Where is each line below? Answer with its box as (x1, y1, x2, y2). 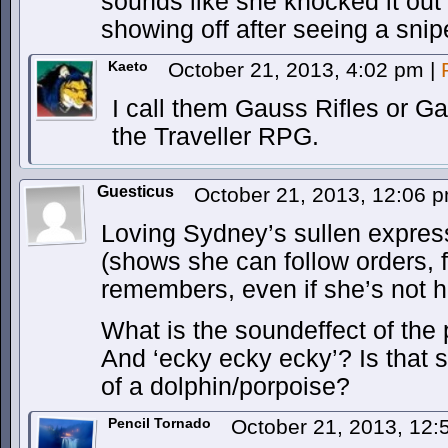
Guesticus (97, 183, 174, 200)
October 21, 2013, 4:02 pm (168, 58, 430, 81)
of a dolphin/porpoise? (101, 373, 350, 400)
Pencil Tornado (108, 415, 211, 431)
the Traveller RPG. (112, 123, 319, 150)
